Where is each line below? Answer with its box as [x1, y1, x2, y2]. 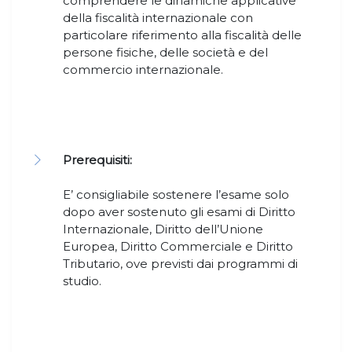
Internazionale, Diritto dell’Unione [63, 222, 263, 237]
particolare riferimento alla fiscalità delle [63, 27, 302, 43]
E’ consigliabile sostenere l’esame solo [63, 187, 289, 203]
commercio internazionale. [63, 62, 223, 78]
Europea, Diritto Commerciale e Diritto [63, 239, 293, 255]
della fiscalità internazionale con [63, 10, 253, 26]
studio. [63, 273, 101, 289]
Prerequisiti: [63, 152, 132, 168]
